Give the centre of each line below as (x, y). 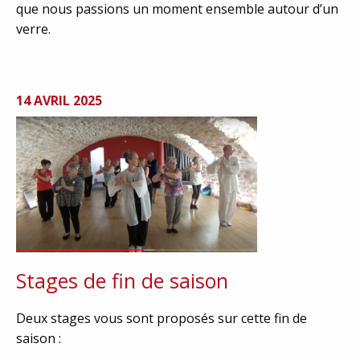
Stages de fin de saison (122, 280)
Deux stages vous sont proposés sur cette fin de (162, 318)
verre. (35, 29)
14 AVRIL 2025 (59, 100)
